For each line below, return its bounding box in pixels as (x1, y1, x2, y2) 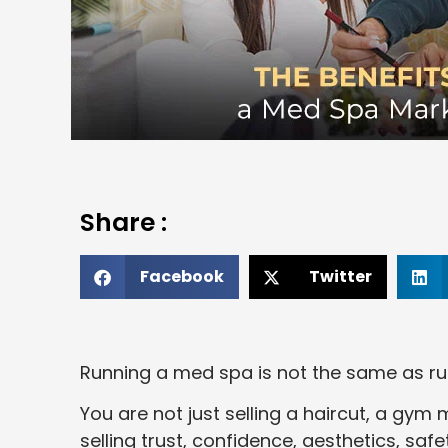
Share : (80, 205, 167, 241)
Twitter (309, 265, 372, 289)
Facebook (140, 265, 224, 289)
